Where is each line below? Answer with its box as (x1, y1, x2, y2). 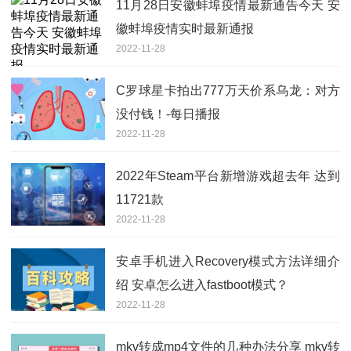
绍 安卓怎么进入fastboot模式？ (116, 277, 288, 291)
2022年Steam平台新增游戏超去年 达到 (116, 168, 340, 183)
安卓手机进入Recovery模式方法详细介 (116, 254, 340, 268)
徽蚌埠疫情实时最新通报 (116, 21, 254, 35)
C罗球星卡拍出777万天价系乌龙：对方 (116, 83, 340, 97)
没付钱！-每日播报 (116, 107, 220, 121)
